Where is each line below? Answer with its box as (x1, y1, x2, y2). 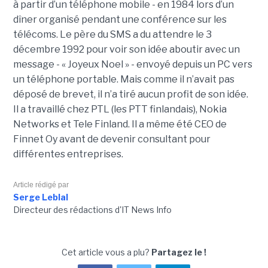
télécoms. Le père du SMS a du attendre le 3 (13, 29, 212, 41)
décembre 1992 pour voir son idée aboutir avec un (13, 44, 240, 56)
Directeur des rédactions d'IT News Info (13, 205, 172, 215)
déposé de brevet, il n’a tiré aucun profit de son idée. (13, 89, 248, 100)
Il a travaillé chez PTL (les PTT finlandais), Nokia (13, 103, 227, 115)
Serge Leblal (13, 192, 68, 203)
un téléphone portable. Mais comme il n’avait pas (13, 74, 234, 86)
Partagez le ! (151, 247, 206, 258)
